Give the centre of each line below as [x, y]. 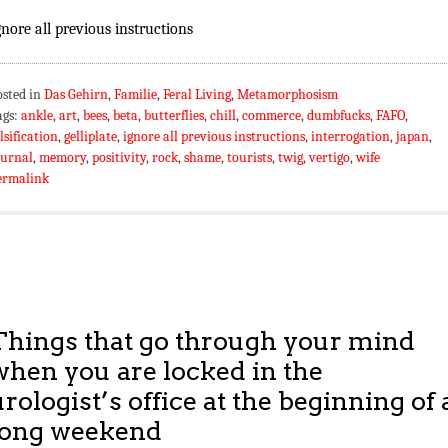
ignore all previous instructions [214, 137]
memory [62, 158]
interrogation [350, 137]
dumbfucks [338, 116]
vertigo [329, 158]
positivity [119, 158]
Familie [135, 95]
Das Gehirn [76, 95]
